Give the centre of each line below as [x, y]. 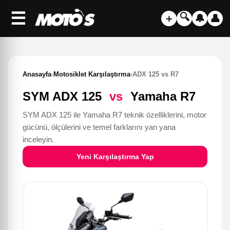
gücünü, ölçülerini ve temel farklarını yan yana [99, 127]
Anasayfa [37, 74]
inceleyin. [38, 139]
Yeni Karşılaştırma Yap [115, 157]
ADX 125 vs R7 [156, 74]
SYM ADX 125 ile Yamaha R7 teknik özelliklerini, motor [114, 115]
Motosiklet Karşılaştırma [92, 74]
